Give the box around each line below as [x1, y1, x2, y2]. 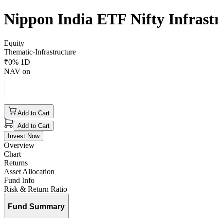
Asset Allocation [4, 167, 54, 176]
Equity [4, 38, 24, 47]
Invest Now [8, 132, 39, 140]
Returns [4, 158, 28, 167]
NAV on [4, 67, 30, 75]
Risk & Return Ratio [4, 184, 67, 193]
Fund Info [4, 176, 35, 184]
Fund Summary [8, 202, 65, 211]
